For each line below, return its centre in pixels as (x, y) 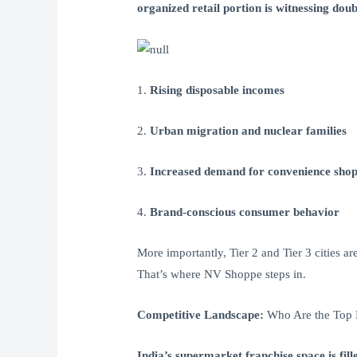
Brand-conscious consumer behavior (245, 212)
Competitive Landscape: (201, 315)
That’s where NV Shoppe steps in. (222, 275)
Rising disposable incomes (218, 90)
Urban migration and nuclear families (249, 131)
